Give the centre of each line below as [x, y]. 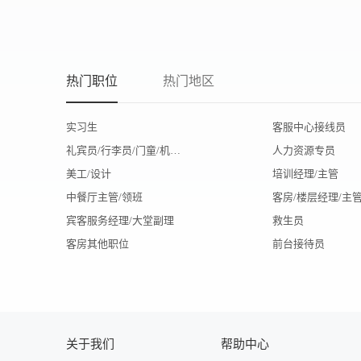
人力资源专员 [304, 151]
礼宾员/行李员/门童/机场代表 [175, 151]
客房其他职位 [98, 244]
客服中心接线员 [309, 127]
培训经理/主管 [305, 174]
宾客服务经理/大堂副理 [120, 221]
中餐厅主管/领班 [104, 197]
